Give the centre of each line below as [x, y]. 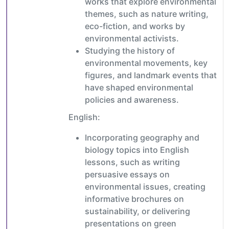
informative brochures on [134, 199]
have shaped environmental [139, 88]
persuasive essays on [127, 175]
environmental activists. [132, 39]
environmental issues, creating [145, 187]
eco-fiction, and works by [135, 26]
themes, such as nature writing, [147, 14]
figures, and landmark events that [151, 75]
